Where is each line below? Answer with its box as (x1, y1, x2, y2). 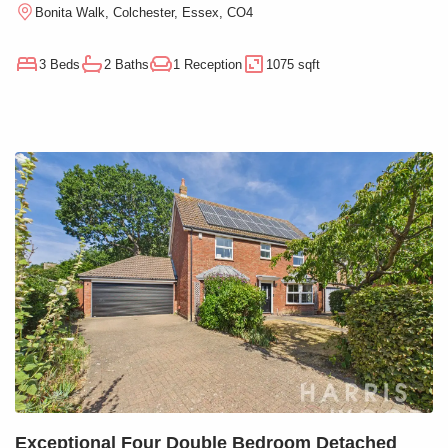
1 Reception (173, 56, 242, 72)
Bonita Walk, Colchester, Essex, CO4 (35, 4, 253, 20)
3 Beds (39, 56, 80, 72)
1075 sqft (266, 56, 320, 72)
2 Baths (104, 56, 149, 72)
